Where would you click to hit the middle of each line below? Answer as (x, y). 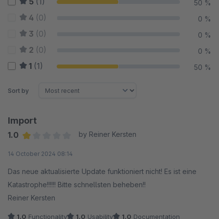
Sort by (18, 90)
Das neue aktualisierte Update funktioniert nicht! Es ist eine (102, 171)
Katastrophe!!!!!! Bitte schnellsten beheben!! (77, 185)
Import (22, 120)
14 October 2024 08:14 (40, 154)
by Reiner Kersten (107, 134)
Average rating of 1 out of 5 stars (80, 148)
